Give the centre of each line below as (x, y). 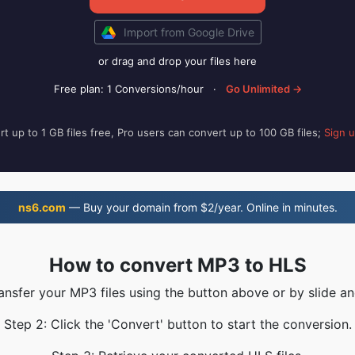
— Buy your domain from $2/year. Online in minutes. (201, 207)
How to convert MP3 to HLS (177, 265)
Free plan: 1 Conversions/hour (128, 89)
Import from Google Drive (189, 32)
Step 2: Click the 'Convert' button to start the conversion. (177, 324)
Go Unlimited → (263, 89)
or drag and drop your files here (177, 61)
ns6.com (42, 207)
